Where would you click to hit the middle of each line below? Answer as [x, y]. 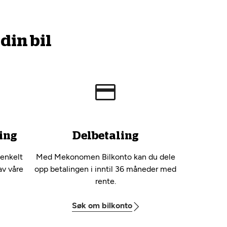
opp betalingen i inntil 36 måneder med [105, 169]
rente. [105, 181]
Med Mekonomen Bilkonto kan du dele [105, 157]
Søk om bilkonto [102, 205]
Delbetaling [105, 136]
